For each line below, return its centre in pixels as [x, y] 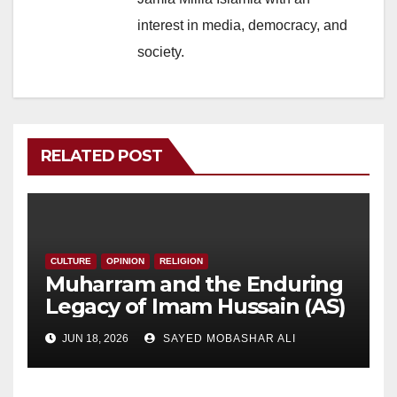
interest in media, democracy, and [242, 25]
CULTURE [71, 261]
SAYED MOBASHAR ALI [228, 338]
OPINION [125, 261]
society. [161, 51]
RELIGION [181, 261]
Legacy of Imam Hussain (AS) [195, 306]
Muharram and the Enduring [194, 284]
